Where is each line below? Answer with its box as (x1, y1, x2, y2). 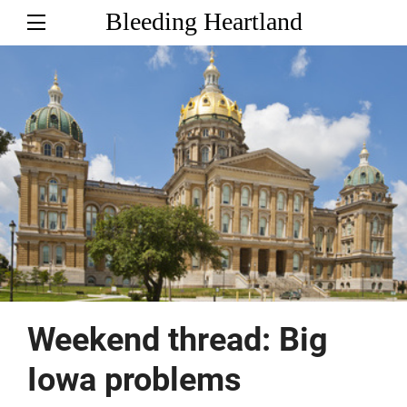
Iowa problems (27, 360, 242, 399)
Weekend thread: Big (27, 320, 328, 359)
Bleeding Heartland (104, 7, 303, 35)
